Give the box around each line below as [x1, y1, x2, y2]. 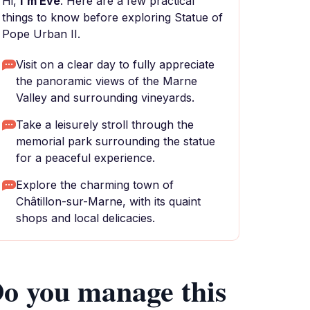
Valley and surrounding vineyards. [16, 91, 194, 104]
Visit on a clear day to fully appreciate [16, 57, 215, 71]
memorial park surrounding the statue [16, 134, 215, 148]
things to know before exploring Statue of [2, 10, 223, 24]
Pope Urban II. [2, 27, 80, 41]
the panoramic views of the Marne [16, 74, 197, 88]
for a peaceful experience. [16, 151, 155, 165]
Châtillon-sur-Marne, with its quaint [16, 194, 201, 208]
